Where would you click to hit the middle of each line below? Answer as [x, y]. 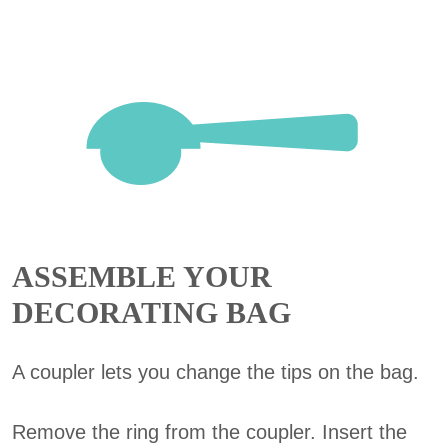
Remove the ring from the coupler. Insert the [209, 432]
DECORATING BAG [151, 312]
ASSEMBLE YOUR [142, 276]
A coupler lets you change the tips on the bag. [215, 372]
